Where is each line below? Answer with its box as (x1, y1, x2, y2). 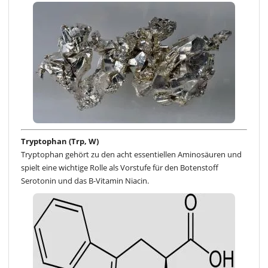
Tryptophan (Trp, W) (21, 135, 99, 147)
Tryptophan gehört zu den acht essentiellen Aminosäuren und (21, 148, 242, 160)
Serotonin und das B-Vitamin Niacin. (21, 175, 149, 186)
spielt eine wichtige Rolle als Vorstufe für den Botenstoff (21, 162, 218, 173)
